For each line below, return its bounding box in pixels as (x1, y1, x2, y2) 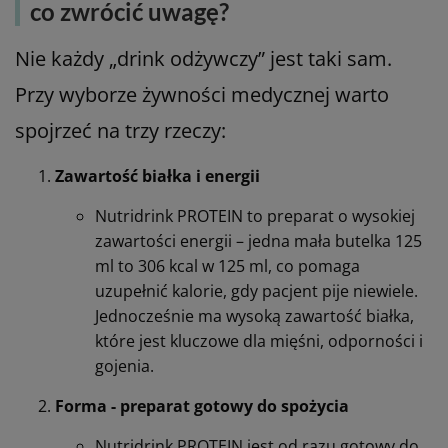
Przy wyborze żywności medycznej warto (15, 80, 389, 108)
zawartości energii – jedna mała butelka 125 (95, 229, 422, 252)
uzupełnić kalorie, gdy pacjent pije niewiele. (95, 279, 418, 302)
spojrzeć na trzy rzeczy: (15, 116, 226, 144)
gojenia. (95, 354, 154, 377)
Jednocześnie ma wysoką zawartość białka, (95, 304, 414, 327)
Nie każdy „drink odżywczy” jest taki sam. (15, 44, 392, 72)
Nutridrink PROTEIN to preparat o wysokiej (95, 204, 415, 227)
